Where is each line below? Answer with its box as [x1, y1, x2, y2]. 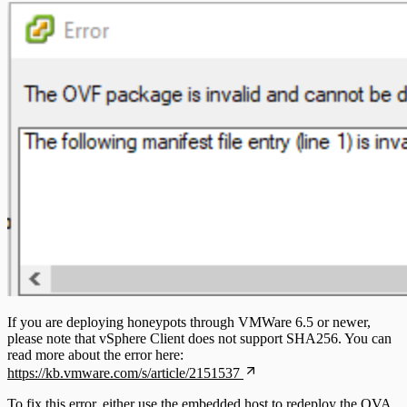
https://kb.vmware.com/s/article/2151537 [7, 365, 240, 382]
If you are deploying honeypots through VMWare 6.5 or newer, [7, 314, 371, 331]
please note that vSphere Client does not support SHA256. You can [7, 331, 392, 347]
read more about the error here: [7, 347, 184, 363]
